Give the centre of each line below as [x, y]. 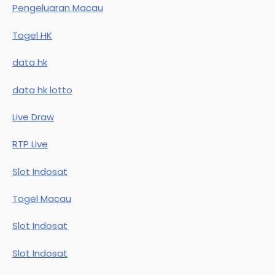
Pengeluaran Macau [58, 8]
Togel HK [32, 35]
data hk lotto [42, 90]
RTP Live [30, 144]
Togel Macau [42, 199]
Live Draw [33, 117]
